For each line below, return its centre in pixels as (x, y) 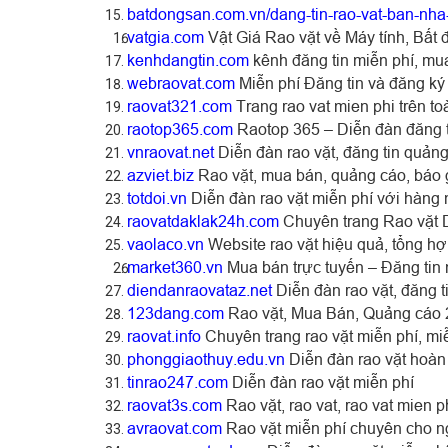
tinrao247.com (177, 381)
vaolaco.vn (165, 243)
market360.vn (175, 266)
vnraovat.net (170, 151)
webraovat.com (181, 82)
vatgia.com (165, 36)
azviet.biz (160, 174)
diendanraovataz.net (199, 289)
